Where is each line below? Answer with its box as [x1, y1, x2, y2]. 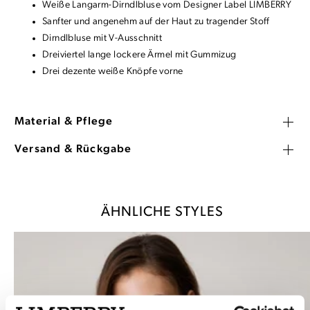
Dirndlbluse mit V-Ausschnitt [42, 33, 163, 44]
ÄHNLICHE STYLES [100, 206, 224, 220]
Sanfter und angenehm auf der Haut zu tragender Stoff [42, 17, 270, 28]
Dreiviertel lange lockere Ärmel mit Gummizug [42, 50, 237, 61]
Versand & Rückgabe [15, 144, 132, 156]
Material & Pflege [15, 116, 113, 128]
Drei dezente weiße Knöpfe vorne [42, 66, 183, 77]
